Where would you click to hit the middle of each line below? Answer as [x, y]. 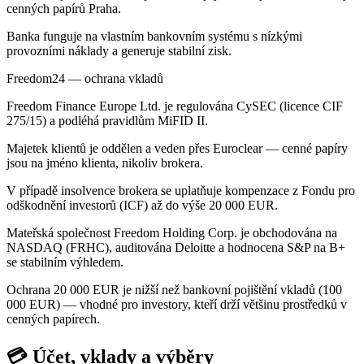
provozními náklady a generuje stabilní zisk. [119, 50]
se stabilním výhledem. [65, 262]
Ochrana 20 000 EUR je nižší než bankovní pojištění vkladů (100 [174, 289]
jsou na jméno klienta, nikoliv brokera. [105, 162]
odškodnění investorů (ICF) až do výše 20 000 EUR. [142, 205]
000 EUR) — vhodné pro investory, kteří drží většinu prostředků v [177, 304]
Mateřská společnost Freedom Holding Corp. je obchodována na [172, 232]
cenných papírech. [53, 318]
